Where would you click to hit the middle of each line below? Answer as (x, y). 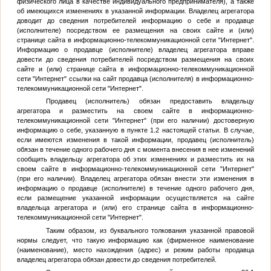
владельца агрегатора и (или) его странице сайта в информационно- (135, 208)
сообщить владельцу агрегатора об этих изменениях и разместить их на (135, 159)
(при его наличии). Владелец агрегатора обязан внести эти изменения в (135, 179)
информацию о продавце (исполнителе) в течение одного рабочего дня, (135, 188)
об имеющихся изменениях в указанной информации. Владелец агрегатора (135, 11)
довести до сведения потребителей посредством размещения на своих (135, 59)
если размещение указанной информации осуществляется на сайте (135, 198)
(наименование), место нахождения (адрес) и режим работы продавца (135, 250)
